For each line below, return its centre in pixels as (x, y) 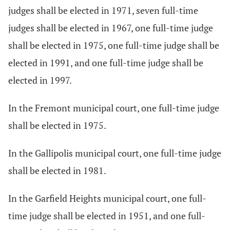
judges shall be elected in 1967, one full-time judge (111, 28)
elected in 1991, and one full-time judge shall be (106, 63)
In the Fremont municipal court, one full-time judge (114, 108)
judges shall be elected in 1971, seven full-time (103, 10)
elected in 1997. (40, 80)
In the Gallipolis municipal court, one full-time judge (115, 153)
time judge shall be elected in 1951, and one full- (107, 216)
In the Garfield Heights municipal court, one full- (107, 198)
